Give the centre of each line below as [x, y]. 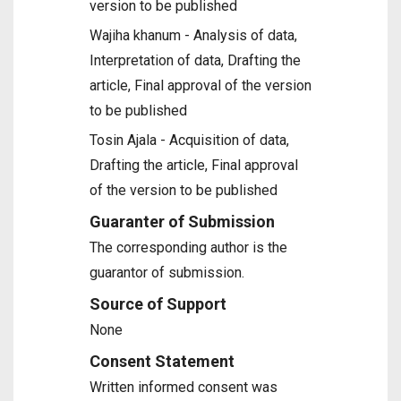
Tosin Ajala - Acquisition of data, [189, 140]
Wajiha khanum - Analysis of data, [193, 35]
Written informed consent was [183, 387]
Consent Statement [162, 361]
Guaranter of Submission [182, 222]
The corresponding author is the [188, 247]
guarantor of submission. [167, 273]
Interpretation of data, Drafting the [195, 60]
